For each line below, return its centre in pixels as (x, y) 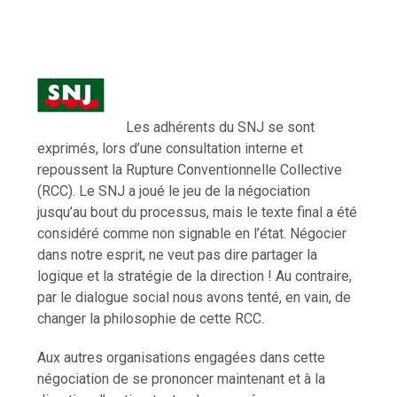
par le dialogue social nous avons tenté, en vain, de (195, 297)
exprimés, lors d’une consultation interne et (171, 148)
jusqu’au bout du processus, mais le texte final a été (198, 212)
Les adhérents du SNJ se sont (221, 127)
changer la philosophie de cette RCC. (151, 318)
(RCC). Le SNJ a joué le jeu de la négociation (174, 191)
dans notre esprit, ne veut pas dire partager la (178, 254)
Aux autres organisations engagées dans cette (182, 357)
